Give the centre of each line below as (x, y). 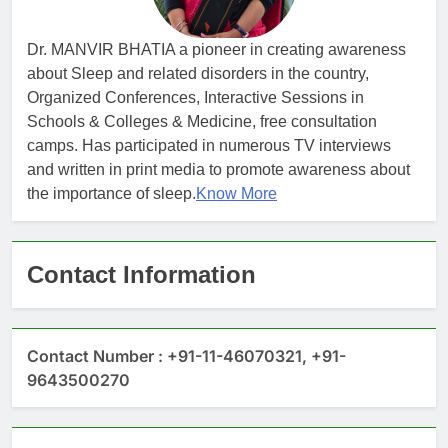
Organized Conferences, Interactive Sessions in (195, 98)
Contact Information (141, 275)
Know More (236, 194)
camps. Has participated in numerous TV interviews (209, 146)
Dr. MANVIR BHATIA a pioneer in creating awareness (216, 50)
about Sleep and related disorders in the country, (198, 74)
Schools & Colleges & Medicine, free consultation (202, 122)
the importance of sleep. (111, 194)
